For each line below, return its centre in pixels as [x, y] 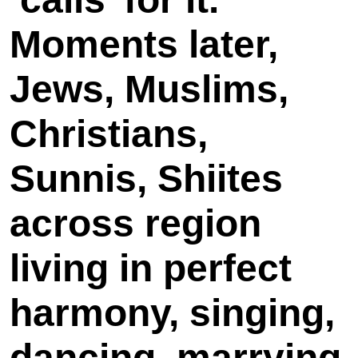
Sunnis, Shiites [146, 179]
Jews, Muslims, [149, 89]
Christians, [109, 134]
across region [135, 223]
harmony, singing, [172, 313]
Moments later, [144, 44]
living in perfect [151, 268]
